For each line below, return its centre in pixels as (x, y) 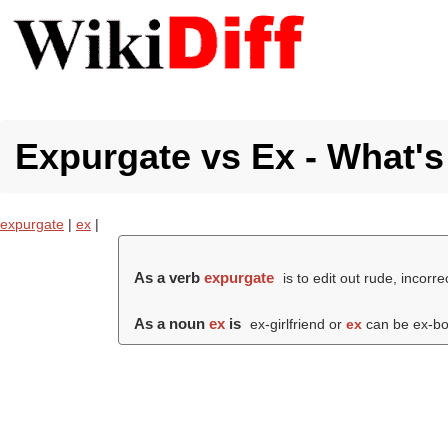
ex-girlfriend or (296, 324)
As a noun (172, 323)
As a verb (169, 277)
